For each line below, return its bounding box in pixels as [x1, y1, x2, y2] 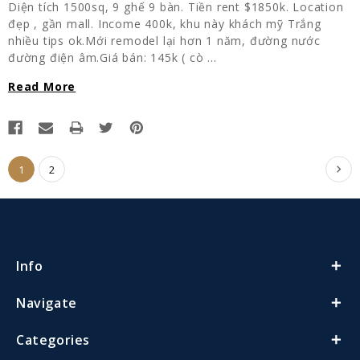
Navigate [16, 293, 77, 312]
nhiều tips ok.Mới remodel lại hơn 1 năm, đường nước [8, 32, 321, 48]
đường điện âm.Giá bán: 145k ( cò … [8, 49, 218, 65]
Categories [16, 330, 90, 349]
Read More [8, 78, 76, 94]
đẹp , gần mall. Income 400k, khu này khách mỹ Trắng [8, 15, 321, 31]
